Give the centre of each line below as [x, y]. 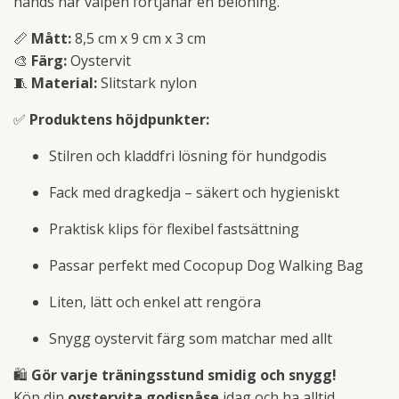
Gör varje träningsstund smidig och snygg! [184, 375]
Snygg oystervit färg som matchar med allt [191, 339]
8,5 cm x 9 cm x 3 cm [138, 39]
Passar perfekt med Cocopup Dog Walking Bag [206, 266]
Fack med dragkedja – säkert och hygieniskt [194, 193]
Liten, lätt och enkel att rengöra [155, 302]
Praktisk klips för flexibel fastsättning [174, 229]
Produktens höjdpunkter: [119, 120]
